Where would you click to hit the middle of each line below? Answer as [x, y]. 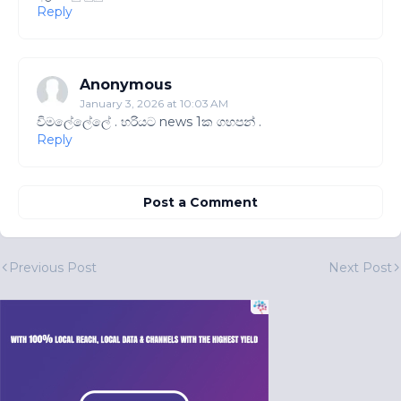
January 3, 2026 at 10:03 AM [154, 103]
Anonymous [126, 84]
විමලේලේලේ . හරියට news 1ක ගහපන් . [149, 121]
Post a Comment [200, 202]
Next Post [360, 267]
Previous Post [53, 267]
